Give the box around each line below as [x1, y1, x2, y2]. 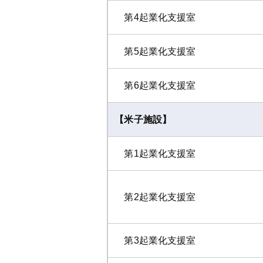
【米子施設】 [114, 114, 172, 124]
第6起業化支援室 [114, 80, 196, 90]
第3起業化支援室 [114, 235, 196, 245]
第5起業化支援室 [114, 46, 196, 56]
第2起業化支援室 [114, 191, 196, 202]
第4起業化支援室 [114, 12, 196, 22]
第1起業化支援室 [114, 148, 196, 159]
